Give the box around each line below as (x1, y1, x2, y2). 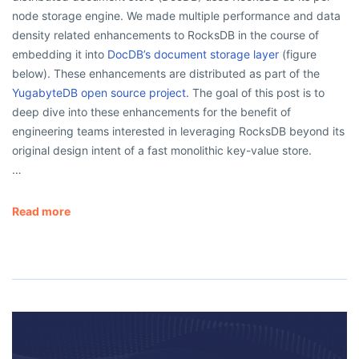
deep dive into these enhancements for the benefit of (12, 104, 291, 119)
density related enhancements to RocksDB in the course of (12, 27, 319, 42)
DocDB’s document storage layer (107, 46, 279, 61)
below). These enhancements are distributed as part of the (12, 66, 320, 80)
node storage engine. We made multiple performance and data (12, 8, 341, 22)
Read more (12, 204, 71, 218)
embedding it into (12, 46, 107, 61)
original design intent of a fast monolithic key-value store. (12, 143, 312, 157)
